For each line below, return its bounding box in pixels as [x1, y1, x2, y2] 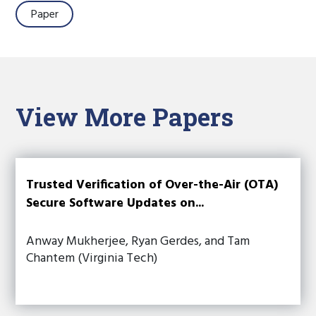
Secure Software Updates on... [26, 193, 205, 214]
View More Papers [16, 100, 234, 133]
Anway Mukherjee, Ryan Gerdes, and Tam [26, 231, 250, 252]
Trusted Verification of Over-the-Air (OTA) [26, 175, 279, 195]
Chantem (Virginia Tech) [26, 248, 158, 269]
